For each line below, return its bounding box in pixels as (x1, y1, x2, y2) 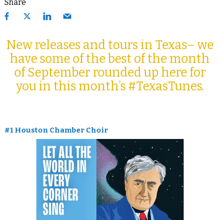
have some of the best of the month (10, 51, 210, 66)
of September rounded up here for (14, 65, 206, 80)
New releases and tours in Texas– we (6, 37, 214, 53)
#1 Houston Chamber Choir (4, 125, 108, 135)
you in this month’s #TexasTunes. (16, 79, 204, 94)
